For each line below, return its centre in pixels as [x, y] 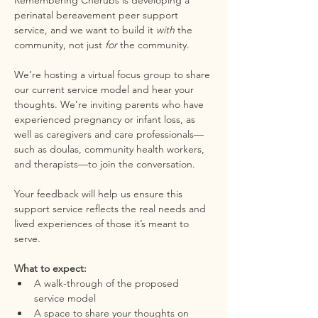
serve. [27, 238]
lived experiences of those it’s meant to [103, 224]
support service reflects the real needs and [111, 209]
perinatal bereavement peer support [98, 15]
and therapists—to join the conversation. [105, 164]
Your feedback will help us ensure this [100, 194]
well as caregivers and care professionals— [109, 134]
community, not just [60, 45]
